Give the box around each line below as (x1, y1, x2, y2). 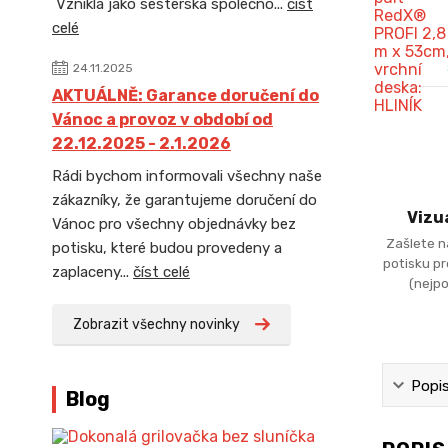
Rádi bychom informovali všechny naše (52, 167, 322, 185)
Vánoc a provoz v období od (52, 110, 273, 129)
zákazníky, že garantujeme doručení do (52, 191, 317, 209)
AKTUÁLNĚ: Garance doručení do (52, 86, 319, 105)
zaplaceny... (52, 263, 133, 281)
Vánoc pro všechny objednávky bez (52, 215, 296, 233)
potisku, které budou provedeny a (52, 239, 282, 257)
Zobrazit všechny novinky (73, 316, 240, 333)
